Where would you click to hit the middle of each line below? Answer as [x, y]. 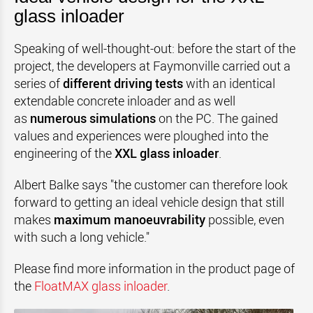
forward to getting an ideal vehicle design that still [149, 202]
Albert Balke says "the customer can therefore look [151, 184]
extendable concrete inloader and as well [125, 101]
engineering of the [63, 153]
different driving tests [123, 83]
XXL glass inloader [167, 153]
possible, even [246, 219]
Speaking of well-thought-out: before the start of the [155, 48]
